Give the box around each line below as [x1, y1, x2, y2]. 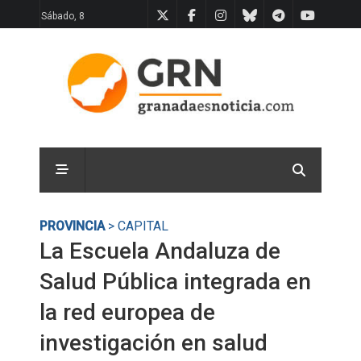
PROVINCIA [39, 218, 105, 234]
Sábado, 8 [41, 10, 85, 22]
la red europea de [39, 299, 215, 326]
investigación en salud [39, 330, 268, 356]
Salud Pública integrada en [39, 268, 311, 295]
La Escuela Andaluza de [39, 238, 280, 264]
